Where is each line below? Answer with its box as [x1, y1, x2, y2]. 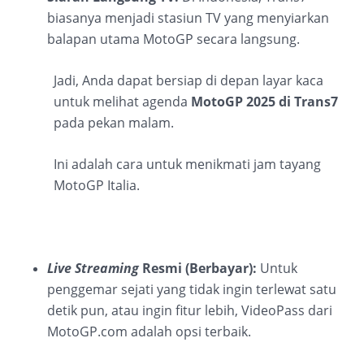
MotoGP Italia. [54, 175, 140, 194]
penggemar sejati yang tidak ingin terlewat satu [47, 279, 336, 298]
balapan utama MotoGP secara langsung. [47, 29, 300, 48]
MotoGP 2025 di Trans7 [188, 92, 338, 110]
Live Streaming [47, 258, 139, 277]
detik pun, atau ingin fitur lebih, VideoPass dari [47, 301, 332, 319]
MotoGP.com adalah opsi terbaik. [47, 322, 251, 340]
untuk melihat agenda [54, 92, 188, 110]
